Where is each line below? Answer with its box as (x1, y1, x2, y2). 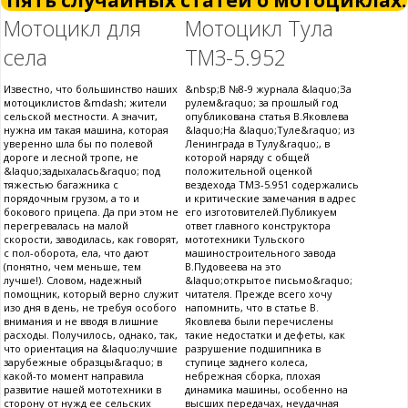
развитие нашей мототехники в (4, 382, 161, 397)
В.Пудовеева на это (185, 260, 281, 274)
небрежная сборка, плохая (185, 369, 321, 383)
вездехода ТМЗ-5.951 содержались (185, 178, 359, 192)
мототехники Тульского (185, 232, 305, 247)
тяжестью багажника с (4, 178, 118, 192)
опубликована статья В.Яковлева (185, 109, 349, 124)
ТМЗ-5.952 (185, 43, 286, 73)
